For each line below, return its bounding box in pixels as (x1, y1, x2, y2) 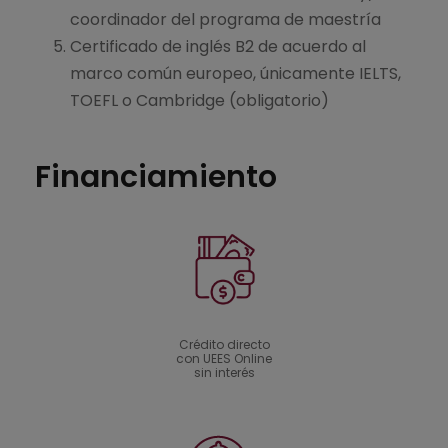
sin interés (193, 364, 255, 382)
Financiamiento (35, 156, 277, 199)
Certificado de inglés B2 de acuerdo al (70, 35, 366, 59)
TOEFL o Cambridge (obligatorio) (70, 89, 329, 113)
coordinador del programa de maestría (70, 8, 381, 32)
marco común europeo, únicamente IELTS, (70, 62, 401, 86)
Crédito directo (178, 336, 270, 354)
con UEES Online (176, 350, 272, 368)
